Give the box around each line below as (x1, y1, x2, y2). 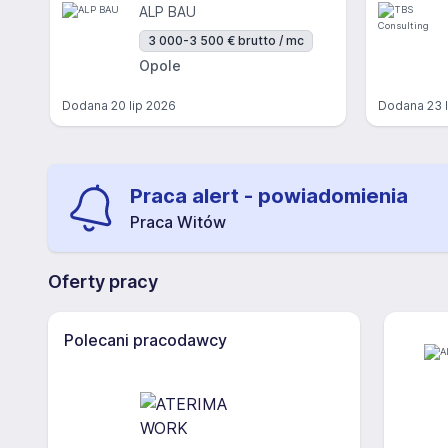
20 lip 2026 (111, 98, 176, 113)
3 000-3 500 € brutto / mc (148, 33, 304, 48)
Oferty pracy (48, 271, 158, 292)
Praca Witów (130, 212, 226, 232)
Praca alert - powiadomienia (130, 184, 408, 208)
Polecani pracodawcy (64, 330, 227, 350)
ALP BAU (139, 3, 196, 20)
